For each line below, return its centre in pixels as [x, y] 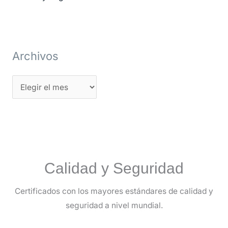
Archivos [35, 56]
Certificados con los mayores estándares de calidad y [114, 191]
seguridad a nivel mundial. [114, 206]
